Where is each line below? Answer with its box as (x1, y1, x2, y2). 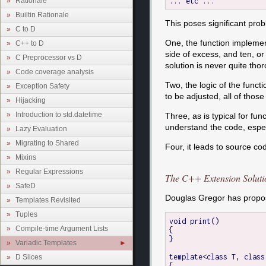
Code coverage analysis (15, 67, 94, 76)
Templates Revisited (15, 195, 81, 204)
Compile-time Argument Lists (15, 224, 108, 233)
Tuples (15, 210, 37, 218)
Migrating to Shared (15, 138, 79, 147)
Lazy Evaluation (15, 124, 67, 133)
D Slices (15, 252, 42, 261)
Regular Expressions (15, 167, 83, 176)
